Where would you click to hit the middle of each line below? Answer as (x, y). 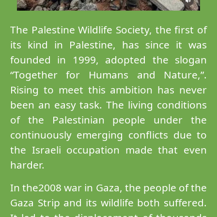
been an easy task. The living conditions (108, 104)
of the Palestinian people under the (108, 119)
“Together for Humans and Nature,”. (108, 74)
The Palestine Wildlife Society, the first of (108, 29)
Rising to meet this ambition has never (108, 89)
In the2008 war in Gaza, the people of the (108, 187)
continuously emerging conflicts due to (108, 134)
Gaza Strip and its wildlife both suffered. (108, 202)
